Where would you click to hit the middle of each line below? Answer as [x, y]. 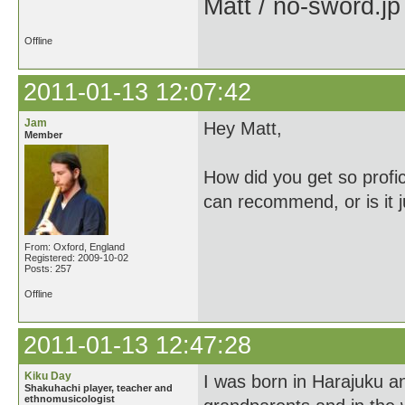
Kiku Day [48, 376]
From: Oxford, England [75, 247]
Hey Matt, [243, 128]
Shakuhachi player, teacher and [99, 388]
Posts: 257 [48, 268]
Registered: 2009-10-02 [76, 258]
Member [43, 135]
